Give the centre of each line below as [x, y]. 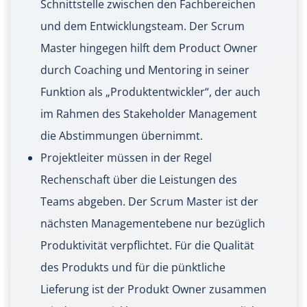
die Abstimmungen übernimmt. [122, 136]
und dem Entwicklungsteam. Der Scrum [143, 26]
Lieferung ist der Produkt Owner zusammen [153, 290]
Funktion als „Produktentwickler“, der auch [150, 92]
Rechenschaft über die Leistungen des [139, 180]
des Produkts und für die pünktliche [133, 268]
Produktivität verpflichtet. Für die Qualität [147, 246]
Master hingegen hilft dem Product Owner [149, 48]
